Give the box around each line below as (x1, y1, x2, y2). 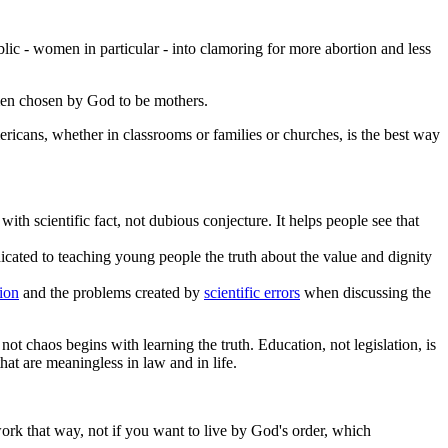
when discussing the (300, 283, 431, 301)
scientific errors (204, 283, 300, 301)
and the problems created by (19, 283, 204, 301)
